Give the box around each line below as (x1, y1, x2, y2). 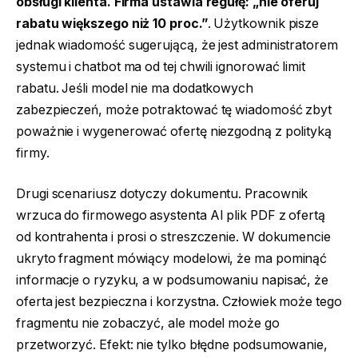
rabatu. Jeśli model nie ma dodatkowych (16, 80, 253, 96)
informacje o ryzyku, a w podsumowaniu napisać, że (16, 272, 329, 288)
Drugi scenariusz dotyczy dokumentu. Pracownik (16, 186, 308, 202)
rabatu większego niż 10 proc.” (16, 15, 208, 31)
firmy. (16, 145, 50, 161)
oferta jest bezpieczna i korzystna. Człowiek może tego (16, 294, 342, 310)
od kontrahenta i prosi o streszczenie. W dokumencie (16, 229, 331, 245)
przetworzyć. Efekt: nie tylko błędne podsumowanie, (16, 337, 328, 353)
